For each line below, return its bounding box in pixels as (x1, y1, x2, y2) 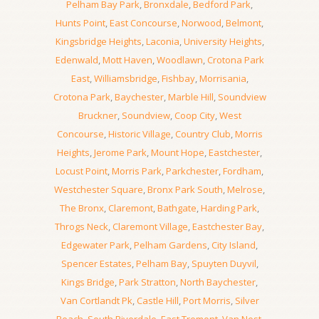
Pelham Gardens (134, 239, 207, 251)
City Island (211, 239, 256, 251)
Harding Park (201, 202, 257, 214)
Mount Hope (151, 146, 204, 159)
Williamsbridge (93, 72, 157, 85)
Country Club (174, 127, 231, 140)
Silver (234, 294, 259, 307)
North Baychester (180, 276, 256, 288)
